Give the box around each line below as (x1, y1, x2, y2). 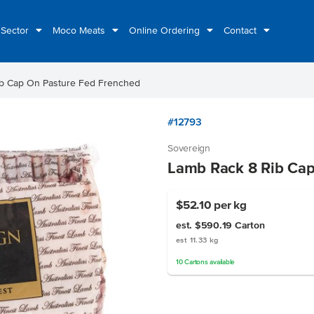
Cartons (184, 258, 208, 266)
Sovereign (168, 143, 210, 153)
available (207, 258, 235, 266)
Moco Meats (53, 25, 108, 36)
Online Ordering (129, 25, 203, 36)
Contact (224, 25, 259, 36)
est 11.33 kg (176, 235, 219, 244)
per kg (214, 198, 247, 211)
